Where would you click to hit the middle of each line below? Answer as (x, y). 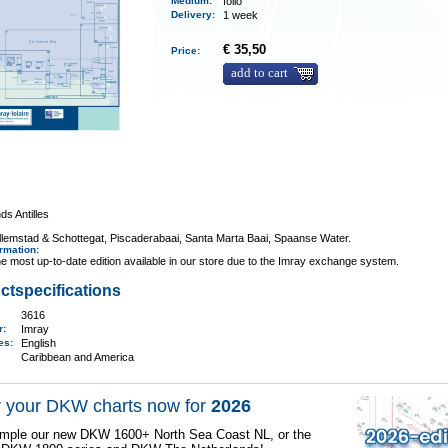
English (39, 343)
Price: (189, 50)
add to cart (260, 73)
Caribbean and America (78, 357)
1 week (241, 15)
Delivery (192, 14)
